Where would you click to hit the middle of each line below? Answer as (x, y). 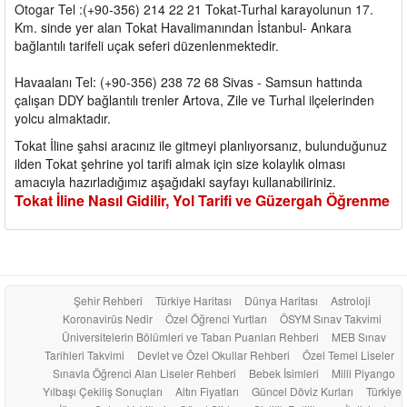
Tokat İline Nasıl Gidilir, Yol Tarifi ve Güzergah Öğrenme (202, 200)
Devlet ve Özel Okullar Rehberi (213, 354)
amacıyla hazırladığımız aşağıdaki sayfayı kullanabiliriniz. (175, 181)
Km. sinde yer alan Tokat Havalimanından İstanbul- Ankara (183, 27)
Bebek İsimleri (284, 372)
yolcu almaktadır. (63, 118)
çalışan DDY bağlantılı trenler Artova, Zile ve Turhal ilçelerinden (194, 99)
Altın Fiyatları (207, 391)
